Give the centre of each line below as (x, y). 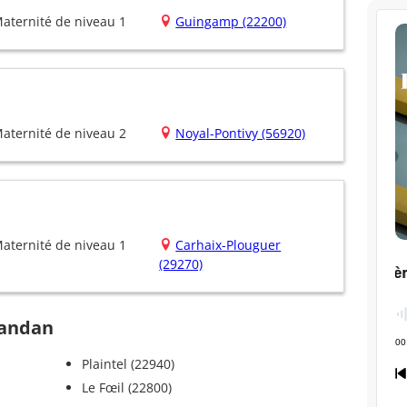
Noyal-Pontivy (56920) (241, 134)
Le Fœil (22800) (126, 388)
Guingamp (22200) (231, 22)
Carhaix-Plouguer (228, 245)
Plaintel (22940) (128, 364)
